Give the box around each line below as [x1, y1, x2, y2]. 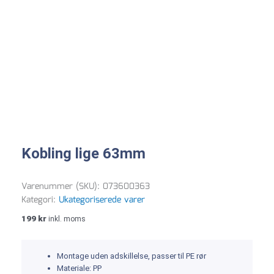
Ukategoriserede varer [59, 193, 145, 207]
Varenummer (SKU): [21, 179, 103, 193]
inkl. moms [48, 214, 86, 223]
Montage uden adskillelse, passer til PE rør [57, 251, 206, 261]
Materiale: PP [57, 263, 102, 273]
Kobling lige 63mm [21, 145, 146, 163]
